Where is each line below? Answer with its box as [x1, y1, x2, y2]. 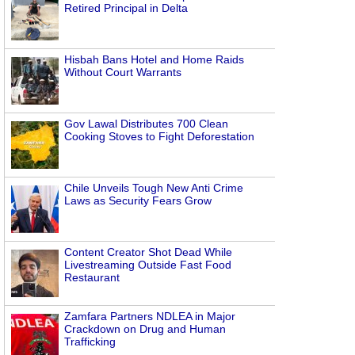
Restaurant [64, 271, 120, 284]
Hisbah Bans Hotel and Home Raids [64, 53, 244, 66]
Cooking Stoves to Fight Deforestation [64, 130, 254, 143]
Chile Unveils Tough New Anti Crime [64, 181, 243, 194]
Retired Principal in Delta [64, 2, 188, 14]
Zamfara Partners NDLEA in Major [64, 310, 235, 323]
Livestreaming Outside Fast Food [64, 258, 231, 271]
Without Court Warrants [64, 66, 181, 78]
